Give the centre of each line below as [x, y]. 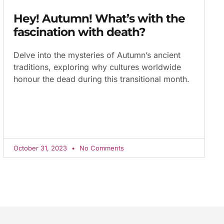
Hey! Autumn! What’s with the [99, 18]
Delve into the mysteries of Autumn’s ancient [97, 55]
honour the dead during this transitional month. [102, 79]
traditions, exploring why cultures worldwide [97, 67]
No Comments [101, 148]
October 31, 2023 [41, 148]
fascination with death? [80, 32]
